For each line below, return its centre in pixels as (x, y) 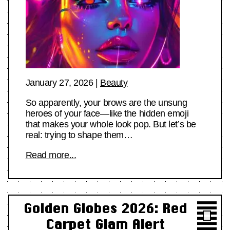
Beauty (114, 83)
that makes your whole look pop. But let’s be (111, 124)
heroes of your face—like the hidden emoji (107, 114)
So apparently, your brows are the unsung (106, 103)
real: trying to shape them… (79, 135)
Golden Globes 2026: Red (105, 208)
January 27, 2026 (59, 83)
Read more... (51, 155)
